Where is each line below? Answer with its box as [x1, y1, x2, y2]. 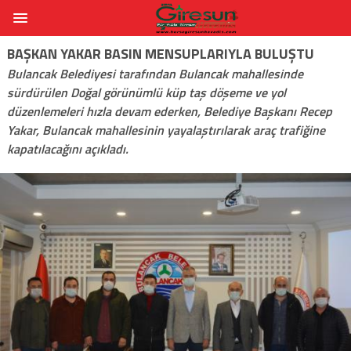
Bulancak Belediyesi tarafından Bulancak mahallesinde [6, 63, 303, 83]
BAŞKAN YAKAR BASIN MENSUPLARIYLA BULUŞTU [6, 42, 314, 64]
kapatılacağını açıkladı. [6, 139, 128, 158]
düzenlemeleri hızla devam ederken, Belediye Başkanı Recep [6, 101, 332, 121]
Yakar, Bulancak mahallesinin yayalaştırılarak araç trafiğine [6, 120, 325, 139]
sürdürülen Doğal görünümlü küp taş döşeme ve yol [6, 82, 286, 102]
